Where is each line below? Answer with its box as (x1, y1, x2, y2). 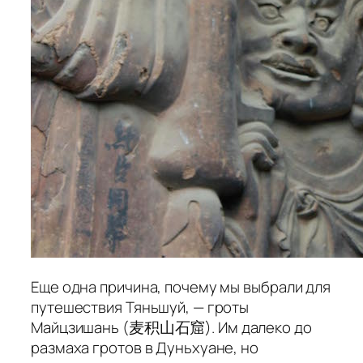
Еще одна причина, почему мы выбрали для (31, 276, 331, 298)
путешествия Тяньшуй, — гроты (31, 297, 250, 318)
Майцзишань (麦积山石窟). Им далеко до (31, 317, 312, 339)
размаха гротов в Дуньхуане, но (31, 337, 258, 359)
